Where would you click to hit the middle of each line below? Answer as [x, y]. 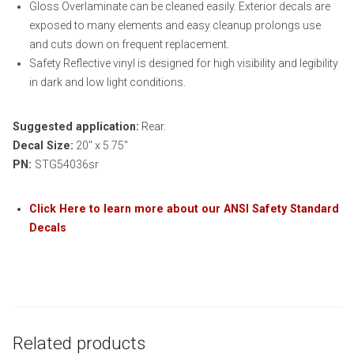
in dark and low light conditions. [108, 82]
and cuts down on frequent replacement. [130, 44]
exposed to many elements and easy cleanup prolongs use [175, 25]
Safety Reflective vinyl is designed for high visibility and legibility [184, 63]
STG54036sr [67, 164]
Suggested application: [76, 126]
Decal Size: [43, 145]
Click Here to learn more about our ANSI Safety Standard [185, 208]
